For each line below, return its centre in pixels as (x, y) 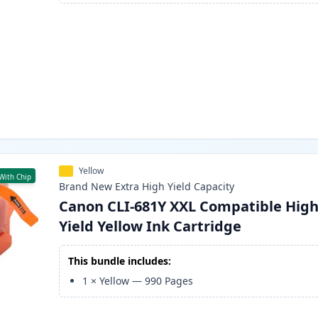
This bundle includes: (120, 261)
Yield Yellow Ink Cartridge (150, 226)
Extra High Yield (153, 187)
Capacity (214, 187)
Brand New (86, 187)
